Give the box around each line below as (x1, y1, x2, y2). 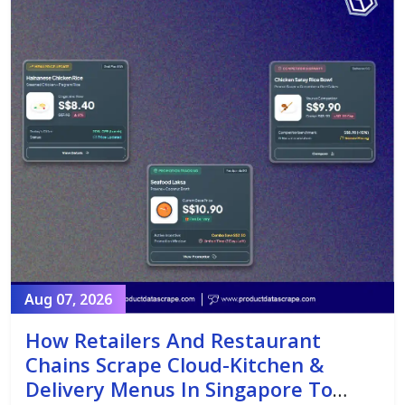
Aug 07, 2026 (24, 289, 112, 310)
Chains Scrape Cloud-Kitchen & (25, 351, 324, 379)
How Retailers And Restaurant (25, 326, 321, 354)
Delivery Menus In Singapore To (25, 375, 333, 403)
